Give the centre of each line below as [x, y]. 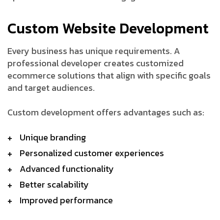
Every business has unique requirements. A [94, 51]
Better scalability [54, 184]
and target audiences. [51, 87]
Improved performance [66, 200]
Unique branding [53, 137]
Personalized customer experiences [92, 153]
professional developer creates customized [96, 63]
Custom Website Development [108, 28]
